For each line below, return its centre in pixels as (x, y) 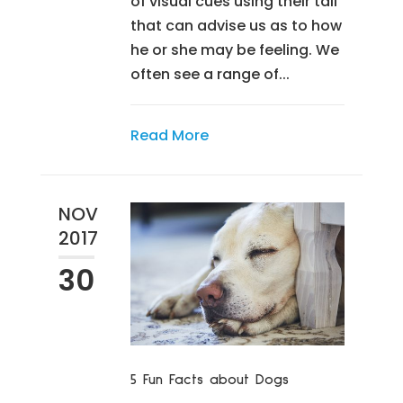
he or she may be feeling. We (234, 49)
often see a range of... (210, 74)
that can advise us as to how (236, 25)
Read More (169, 135)
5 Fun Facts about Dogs (209, 379)
